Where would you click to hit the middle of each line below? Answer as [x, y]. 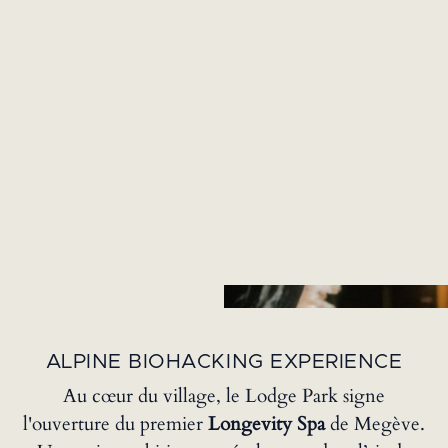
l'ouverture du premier [115, 423]
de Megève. [375, 423]
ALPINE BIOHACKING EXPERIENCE [224, 362]
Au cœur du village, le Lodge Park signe [224, 395]
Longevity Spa [266, 423]
